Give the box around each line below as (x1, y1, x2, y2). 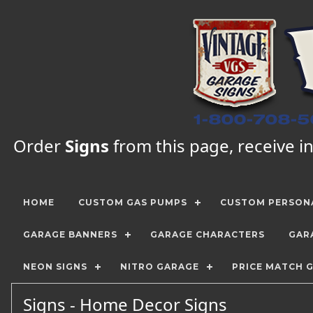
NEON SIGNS (23, 261, 87, 272)
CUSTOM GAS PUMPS (78, 197, 187, 208)
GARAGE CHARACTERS (150, 229, 265, 240)
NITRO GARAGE (120, 261, 199, 272)
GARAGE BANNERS (23, 229, 117, 240)
